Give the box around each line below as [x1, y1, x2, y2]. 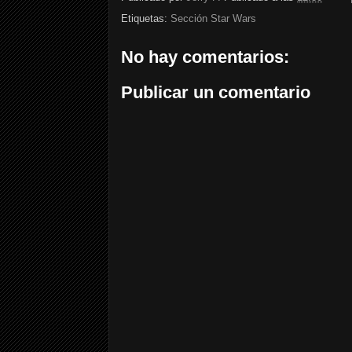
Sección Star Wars [170, 12, 256, 24]
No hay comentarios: [121, 46, 289, 67]
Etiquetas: [121, 12, 170, 24]
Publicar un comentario [121, 82, 310, 103]
